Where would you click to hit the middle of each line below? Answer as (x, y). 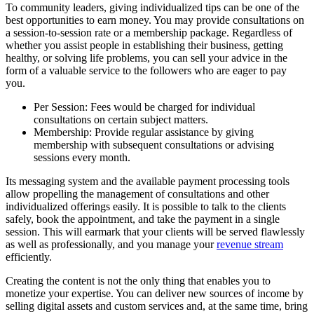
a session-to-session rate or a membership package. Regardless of (149, 33)
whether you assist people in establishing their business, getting (144, 45)
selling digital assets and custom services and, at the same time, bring (157, 306)
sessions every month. (82, 157)
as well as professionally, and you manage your (111, 244)
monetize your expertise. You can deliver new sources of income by (155, 293)
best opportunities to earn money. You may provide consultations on (155, 20)
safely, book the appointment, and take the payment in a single (143, 219)
